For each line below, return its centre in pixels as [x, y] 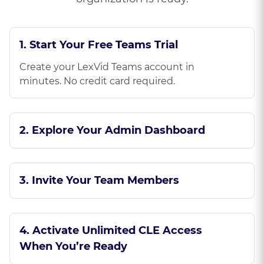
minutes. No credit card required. [97, 81]
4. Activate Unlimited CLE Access [111, 230]
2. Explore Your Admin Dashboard [112, 130]
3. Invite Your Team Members [99, 180]
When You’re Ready [73, 246]
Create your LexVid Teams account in [107, 67]
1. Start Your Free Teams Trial [99, 45]
